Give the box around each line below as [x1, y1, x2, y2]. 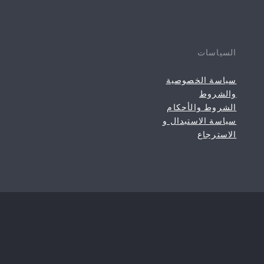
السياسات [197, 47, 237, 58]
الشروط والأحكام [167, 102, 237, 113]
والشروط [199, 88, 237, 99]
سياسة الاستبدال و [163, 115, 237, 126]
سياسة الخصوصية [166, 75, 237, 85]
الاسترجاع [197, 129, 237, 140]
